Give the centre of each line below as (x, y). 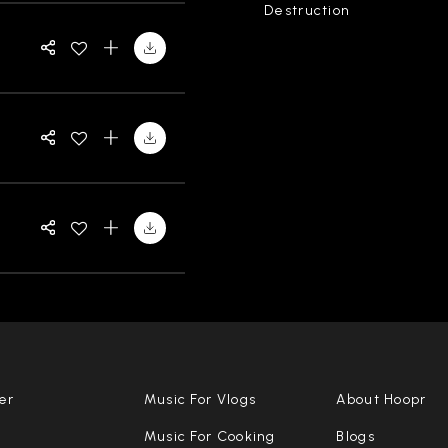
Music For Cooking (209, 436)
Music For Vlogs (200, 399)
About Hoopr (381, 399)
